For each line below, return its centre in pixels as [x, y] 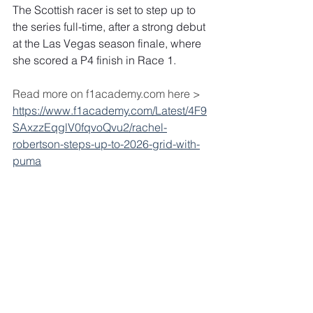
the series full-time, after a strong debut [110, 27]
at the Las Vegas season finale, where [108, 43]
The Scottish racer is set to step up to [105, 10]
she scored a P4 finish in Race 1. [94, 60]
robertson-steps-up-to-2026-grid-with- [106, 144]
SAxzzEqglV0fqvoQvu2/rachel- [90, 127]
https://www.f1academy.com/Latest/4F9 [110, 110]
